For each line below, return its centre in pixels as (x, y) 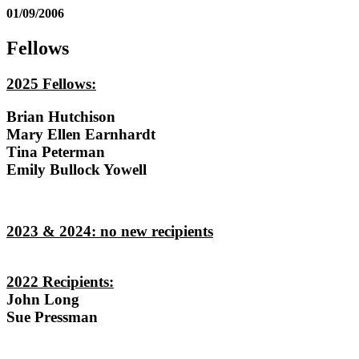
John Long (43, 300)
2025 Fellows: (51, 84)
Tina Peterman (56, 151)
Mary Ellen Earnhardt (81, 134)
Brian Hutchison (61, 116)
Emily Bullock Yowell (77, 169)
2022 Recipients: (60, 282)
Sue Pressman (52, 317)
